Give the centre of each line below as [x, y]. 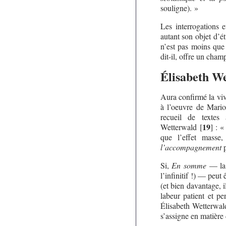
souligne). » [179, 8]
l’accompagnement [191, 147]
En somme [189, 165]
